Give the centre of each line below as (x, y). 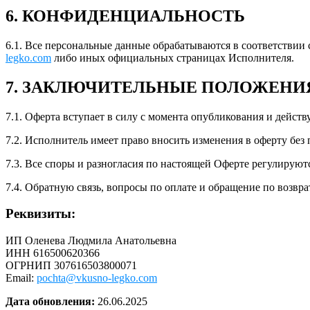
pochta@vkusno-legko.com (97, 278)
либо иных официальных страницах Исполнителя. (173, 57)
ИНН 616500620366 (53, 253)
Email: (21, 278)
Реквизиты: (40, 214)
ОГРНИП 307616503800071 (71, 265)
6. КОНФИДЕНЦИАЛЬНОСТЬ (125, 16)
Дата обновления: (50, 301)
